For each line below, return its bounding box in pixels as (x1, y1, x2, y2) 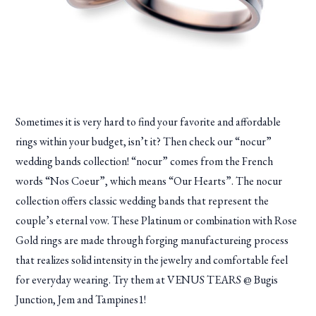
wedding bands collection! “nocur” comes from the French (16, 154, 274, 169)
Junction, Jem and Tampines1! (16, 292, 147, 308)
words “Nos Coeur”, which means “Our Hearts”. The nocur (16, 174, 283, 189)
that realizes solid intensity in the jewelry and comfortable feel (16, 253, 288, 268)
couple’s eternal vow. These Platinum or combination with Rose (16, 213, 298, 229)
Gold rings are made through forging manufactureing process (16, 233, 289, 248)
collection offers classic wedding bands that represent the (16, 193, 269, 209)
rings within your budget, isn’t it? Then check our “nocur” (16, 134, 272, 150)
